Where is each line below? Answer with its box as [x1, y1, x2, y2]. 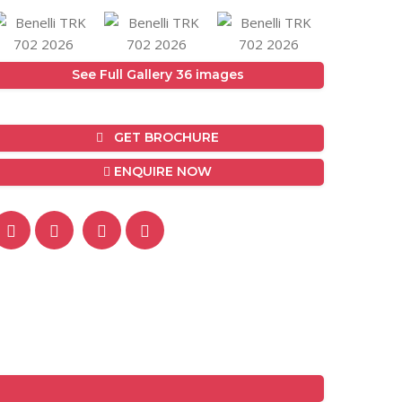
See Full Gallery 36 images [71, 66, 244, 83]
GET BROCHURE [103, 129, 220, 146]
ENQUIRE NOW [110, 163, 213, 180]
